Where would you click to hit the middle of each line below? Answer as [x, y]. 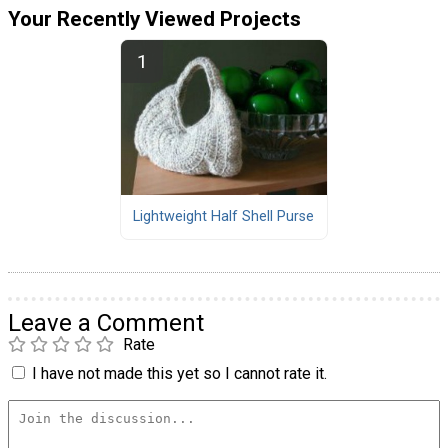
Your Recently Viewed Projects [154, 18]
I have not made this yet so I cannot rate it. [179, 373]
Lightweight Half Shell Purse [224, 217]
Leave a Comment [106, 322]
